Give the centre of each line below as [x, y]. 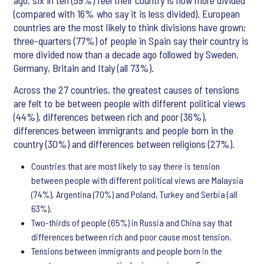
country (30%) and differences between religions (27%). [124, 144]
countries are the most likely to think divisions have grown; [130, 27]
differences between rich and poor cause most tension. [131, 237]
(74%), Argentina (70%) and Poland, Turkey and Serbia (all [134, 194]
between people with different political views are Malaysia [137, 180]
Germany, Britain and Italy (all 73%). [84, 68]
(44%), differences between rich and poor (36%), [110, 117]
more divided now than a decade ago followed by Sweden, [126, 54]
